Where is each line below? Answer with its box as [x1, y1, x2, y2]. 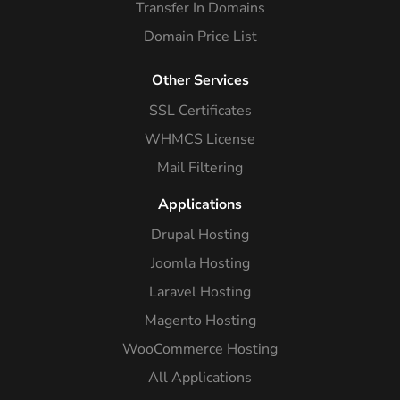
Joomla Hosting [150, 253, 250, 273]
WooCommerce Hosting [122, 338, 278, 359]
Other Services [151, 70, 249, 90]
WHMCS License [145, 129, 255, 149]
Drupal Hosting [151, 224, 249, 245]
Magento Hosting [144, 310, 256, 330]
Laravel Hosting [149, 281, 251, 302]
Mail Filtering [157, 157, 243, 178]
